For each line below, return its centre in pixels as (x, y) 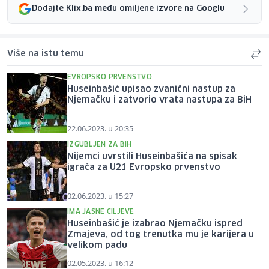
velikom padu (97, 245)
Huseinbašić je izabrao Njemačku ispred (155, 224)
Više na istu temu (46, 54)
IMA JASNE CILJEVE (101, 211)
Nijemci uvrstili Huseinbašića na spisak (152, 156)
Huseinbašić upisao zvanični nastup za (151, 89)
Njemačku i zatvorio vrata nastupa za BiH (159, 100)
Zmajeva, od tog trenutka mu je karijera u (161, 234)
